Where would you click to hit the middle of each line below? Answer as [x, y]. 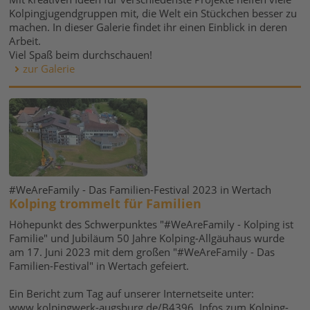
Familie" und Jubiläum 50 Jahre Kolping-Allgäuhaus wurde [147, 238]
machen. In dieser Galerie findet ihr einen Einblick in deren [148, 27]
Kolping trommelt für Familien [106, 203]
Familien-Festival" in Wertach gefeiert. [99, 266]
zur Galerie [49, 69]
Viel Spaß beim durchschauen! [81, 55]
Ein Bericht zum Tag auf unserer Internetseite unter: [132, 293]
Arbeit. [25, 41]
